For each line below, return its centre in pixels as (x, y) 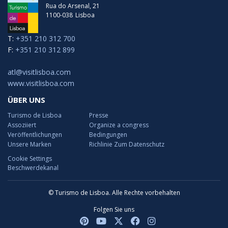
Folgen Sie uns (114, 209)
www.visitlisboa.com (41, 83)
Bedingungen (108, 134)
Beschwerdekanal (33, 167)
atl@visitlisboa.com (39, 72)
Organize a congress (119, 125)
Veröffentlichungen (35, 134)
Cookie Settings (30, 158)
